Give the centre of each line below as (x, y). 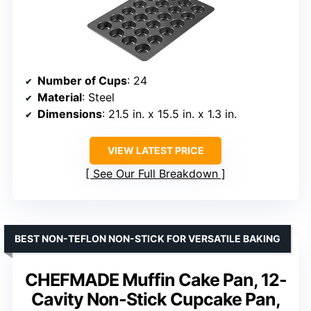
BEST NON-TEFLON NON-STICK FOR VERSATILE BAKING (148, 238)
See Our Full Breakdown (155, 173)
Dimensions (70, 114)
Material (60, 97)
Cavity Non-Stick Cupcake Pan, (155, 299)
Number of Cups (82, 80)
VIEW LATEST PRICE (155, 150)
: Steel (98, 97)
